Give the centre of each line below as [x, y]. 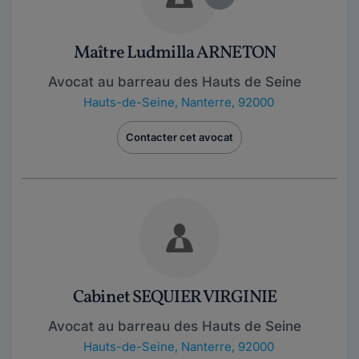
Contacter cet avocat [179, 137]
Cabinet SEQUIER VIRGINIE [175, 298]
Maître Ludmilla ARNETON [175, 53]
